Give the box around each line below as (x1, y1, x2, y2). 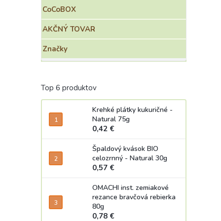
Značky (42, 44, 68, 54)
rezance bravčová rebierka (92, 192, 176, 202)
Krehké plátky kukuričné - (92, 105, 173, 114)
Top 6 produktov (41, 83, 97, 93)
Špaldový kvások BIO (92, 144, 158, 153)
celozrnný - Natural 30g (92, 153, 167, 163)
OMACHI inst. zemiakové (92, 183, 169, 192)
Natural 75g (92, 114, 130, 124)
